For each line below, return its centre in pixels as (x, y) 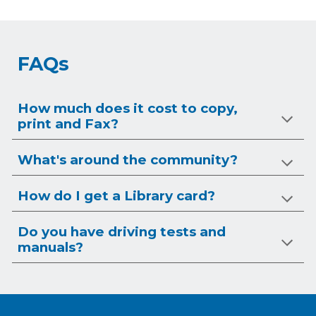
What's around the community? (128, 160)
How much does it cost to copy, (128, 108)
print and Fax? (68, 124)
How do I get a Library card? (117, 196)
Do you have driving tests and (122, 232)
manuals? (51, 247)
